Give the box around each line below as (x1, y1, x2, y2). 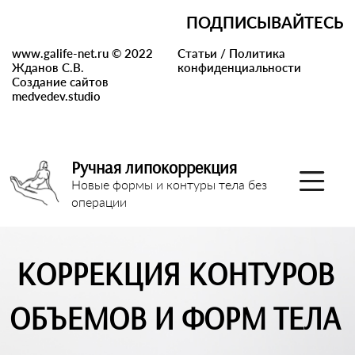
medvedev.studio (12, 89, 101, 104)
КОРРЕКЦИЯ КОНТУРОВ (16, 254, 334, 294)
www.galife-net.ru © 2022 (12, 46, 153, 61)
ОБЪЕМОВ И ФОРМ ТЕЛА (10, 298, 341, 338)
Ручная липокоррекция (71, 156, 237, 179)
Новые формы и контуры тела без (71, 177, 267, 193)
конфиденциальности (177, 60, 301, 75)
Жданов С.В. (12, 60, 84, 75)
